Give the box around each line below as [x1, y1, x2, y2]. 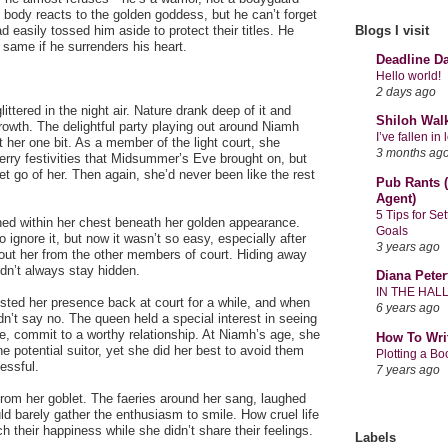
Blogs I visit [355, 23, 429, 39]
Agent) [376, 190, 416, 206]
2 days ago [376, 84, 436, 98]
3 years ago [376, 239, 440, 253]
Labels [355, 430, 396, 446]
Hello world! [376, 68, 441, 83]
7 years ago [376, 362, 440, 376]
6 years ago [376, 301, 440, 315]
